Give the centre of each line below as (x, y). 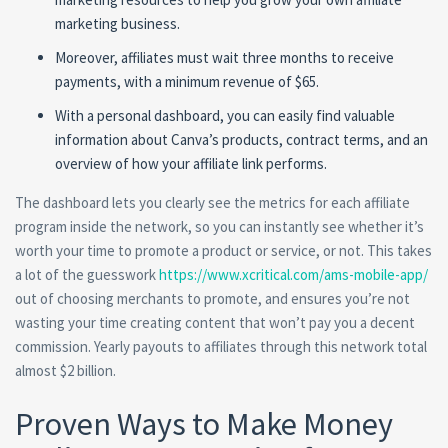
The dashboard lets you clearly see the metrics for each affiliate (212, 203)
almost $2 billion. (65, 371)
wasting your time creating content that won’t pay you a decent (215, 323)
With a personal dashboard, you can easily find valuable (225, 116)
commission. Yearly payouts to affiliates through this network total (221, 347)
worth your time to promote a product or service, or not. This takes (223, 251)
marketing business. (117, 24)
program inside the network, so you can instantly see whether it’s (219, 227)
